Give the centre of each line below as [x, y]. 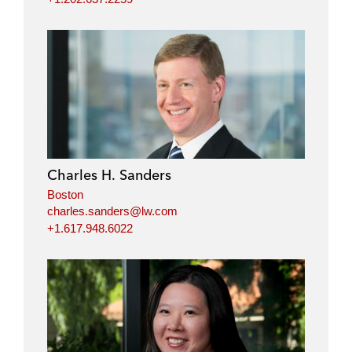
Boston [65, 194]
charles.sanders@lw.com [112, 211]
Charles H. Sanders [109, 174]
